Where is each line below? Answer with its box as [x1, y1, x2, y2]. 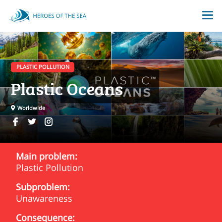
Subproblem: [16, 180, 70, 193]
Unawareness [16, 192, 72, 204]
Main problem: [16, 150, 77, 162]
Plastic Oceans [11, 76, 123, 100]
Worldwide [16, 104, 46, 112]
